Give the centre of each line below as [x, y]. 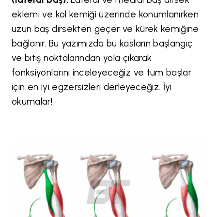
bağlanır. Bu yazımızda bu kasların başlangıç [102, 43]
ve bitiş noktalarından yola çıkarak [82, 58]
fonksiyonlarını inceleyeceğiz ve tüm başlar [102, 72]
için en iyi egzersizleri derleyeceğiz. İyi [92, 87]
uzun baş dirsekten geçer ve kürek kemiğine [105, 29]
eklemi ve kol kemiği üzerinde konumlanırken [105, 14]
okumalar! [33, 101]
